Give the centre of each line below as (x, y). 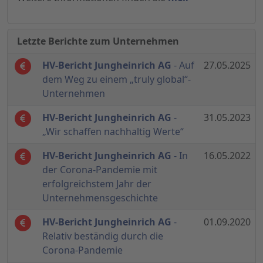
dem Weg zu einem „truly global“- (117, 80)
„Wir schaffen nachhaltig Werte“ (113, 132)
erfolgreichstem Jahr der (97, 184)
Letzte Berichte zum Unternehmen (98, 41)
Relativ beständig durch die (103, 236)
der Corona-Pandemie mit (100, 170)
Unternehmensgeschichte (100, 198)
